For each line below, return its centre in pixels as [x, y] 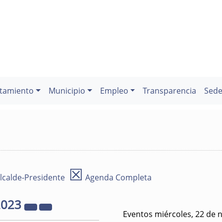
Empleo [114, 91]
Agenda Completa [117, 177]
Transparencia [170, 91]
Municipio [67, 91]
